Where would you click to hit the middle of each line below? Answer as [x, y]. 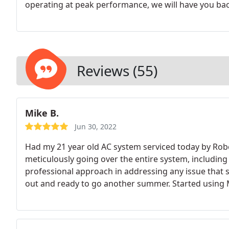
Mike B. [42, 113]
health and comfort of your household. [100, 29]
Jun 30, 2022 [96, 127]
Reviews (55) [117, 71]
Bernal [38, 196]
